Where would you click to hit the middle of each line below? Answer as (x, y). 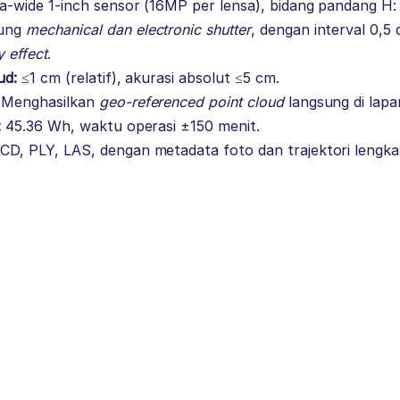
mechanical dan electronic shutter (138, 30)
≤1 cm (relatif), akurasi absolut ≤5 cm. (148, 78)
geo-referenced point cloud (191, 102)
